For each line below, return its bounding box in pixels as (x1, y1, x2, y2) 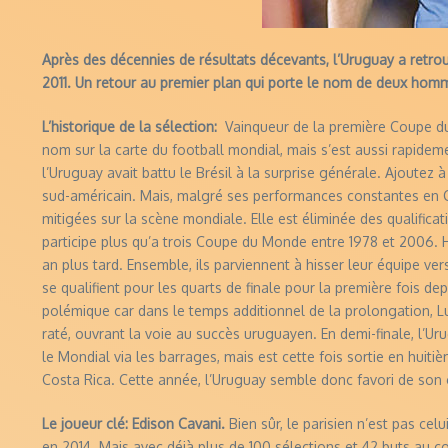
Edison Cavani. (132, 415, 225, 432)
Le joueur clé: (42, 415, 128, 432)
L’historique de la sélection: (42, 118, 225, 135)
